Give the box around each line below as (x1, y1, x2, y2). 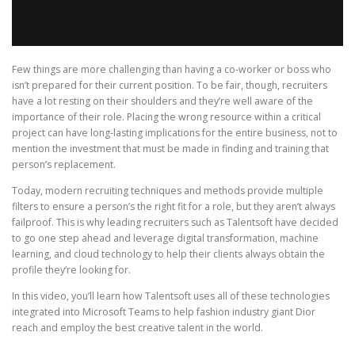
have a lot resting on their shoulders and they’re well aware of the (12, 94, 313, 109)
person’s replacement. (12, 158, 116, 172)
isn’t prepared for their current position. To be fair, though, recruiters (12, 78, 327, 93)
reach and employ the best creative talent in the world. (12, 321, 263, 335)
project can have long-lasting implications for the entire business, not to (12, 126, 338, 140)
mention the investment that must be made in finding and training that (12, 142, 329, 156)
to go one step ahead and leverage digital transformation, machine (12, 231, 319, 246)
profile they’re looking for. (12, 263, 131, 277)
